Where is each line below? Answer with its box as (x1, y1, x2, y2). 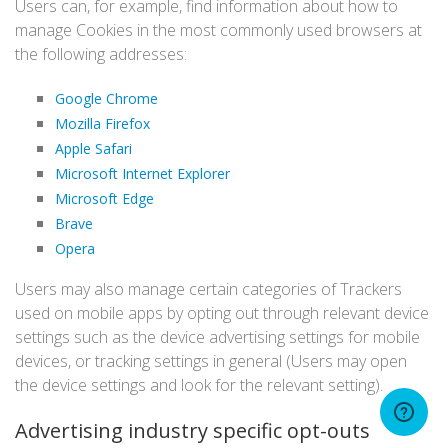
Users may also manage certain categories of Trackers (15, 278, 402, 300)
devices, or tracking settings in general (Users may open (15, 350, 407, 372)
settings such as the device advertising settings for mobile (15, 326, 420, 348)
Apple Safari (55, 139, 132, 158)
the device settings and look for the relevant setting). (15, 374, 383, 396)
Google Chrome (55, 89, 158, 108)
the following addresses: (15, 43, 187, 65)
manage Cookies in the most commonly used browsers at (15, 19, 422, 41)
